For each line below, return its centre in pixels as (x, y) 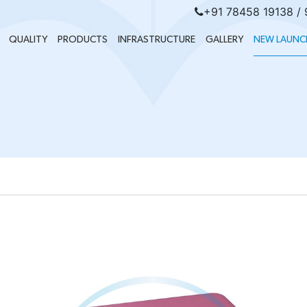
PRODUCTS (83, 40)
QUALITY (28, 40)
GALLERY (224, 40)
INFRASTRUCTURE (157, 40)
